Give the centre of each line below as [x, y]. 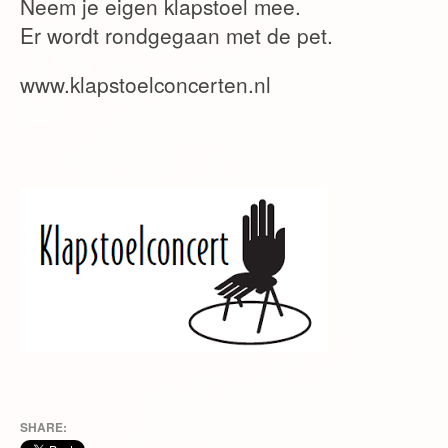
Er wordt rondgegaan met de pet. [176, 35]
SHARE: [43, 427]
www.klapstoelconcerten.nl [145, 84]
